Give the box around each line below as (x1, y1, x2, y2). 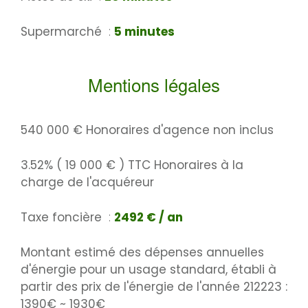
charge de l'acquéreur (21, 174, 154, 191)
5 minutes (114, 23, 175, 41)
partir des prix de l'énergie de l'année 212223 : (21, 278, 287, 296)
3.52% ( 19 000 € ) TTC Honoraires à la (21, 157, 243, 174)
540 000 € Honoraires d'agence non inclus (21, 122, 274, 139)
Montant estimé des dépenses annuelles (21, 244, 264, 261)
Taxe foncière (21, 209, 105, 226)
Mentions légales (88, 79, 220, 98)
